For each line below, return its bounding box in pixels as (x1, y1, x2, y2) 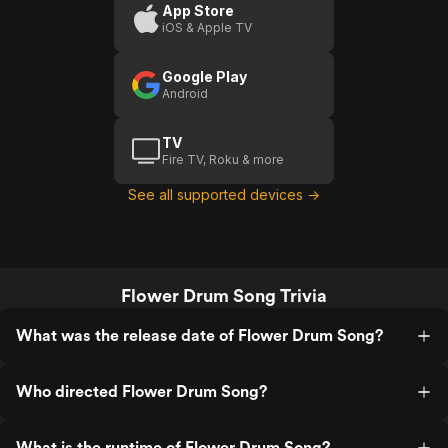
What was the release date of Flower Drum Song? (16, 326, 383, 345)
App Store (162, 2, 234, 19)
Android (162, 86, 208, 101)
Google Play (162, 68, 247, 85)
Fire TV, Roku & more (162, 152, 284, 167)
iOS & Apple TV (162, 20, 252, 35)
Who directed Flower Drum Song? (16, 382, 267, 401)
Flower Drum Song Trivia (121, 285, 327, 306)
